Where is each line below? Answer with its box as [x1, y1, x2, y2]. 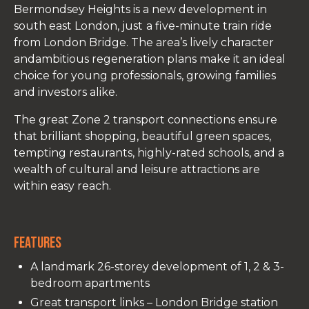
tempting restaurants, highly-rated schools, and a [14, 146, 284, 160]
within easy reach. [14, 179, 111, 193]
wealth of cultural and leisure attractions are [14, 163, 260, 177]
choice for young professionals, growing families [14, 69, 276, 83]
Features [14, 234, 61, 253]
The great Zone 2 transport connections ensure [14, 113, 277, 127]
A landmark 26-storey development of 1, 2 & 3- [30, 260, 284, 274]
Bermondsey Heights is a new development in [14, 3, 267, 17]
